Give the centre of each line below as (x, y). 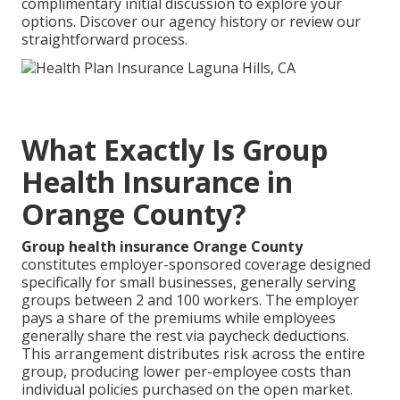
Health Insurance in (157, 181)
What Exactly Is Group (175, 149)
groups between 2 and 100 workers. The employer (190, 300)
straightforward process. (104, 40)
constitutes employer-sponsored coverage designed (196, 264)
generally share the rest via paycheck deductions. (185, 335)
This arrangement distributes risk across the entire (193, 353)
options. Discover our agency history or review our (191, 22)
